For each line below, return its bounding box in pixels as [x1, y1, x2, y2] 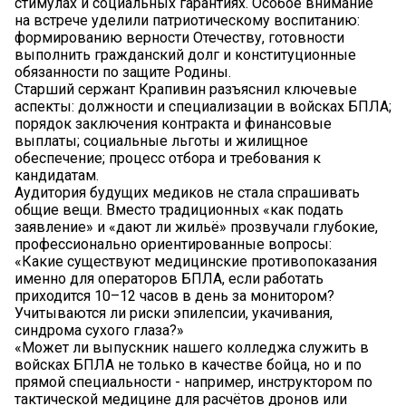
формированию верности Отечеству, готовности [14, 29, 344, 47]
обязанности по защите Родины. [14, 63, 231, 82]
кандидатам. [14, 167, 99, 185]
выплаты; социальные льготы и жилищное [14, 132, 308, 150]
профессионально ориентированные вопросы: [14, 236, 332, 254]
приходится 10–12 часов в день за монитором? [14, 287, 334, 305]
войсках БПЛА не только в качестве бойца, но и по [14, 356, 362, 374]
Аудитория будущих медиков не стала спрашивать [14, 184, 360, 202]
